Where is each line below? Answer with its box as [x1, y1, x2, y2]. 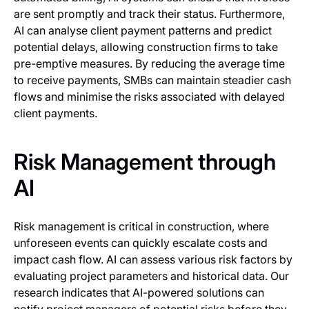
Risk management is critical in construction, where [14, 219, 269, 234]
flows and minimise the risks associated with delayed [14, 90, 285, 104]
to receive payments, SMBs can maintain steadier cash [14, 73, 291, 88]
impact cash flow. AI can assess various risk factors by [14, 252, 292, 267]
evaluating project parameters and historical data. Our [14, 269, 289, 283]
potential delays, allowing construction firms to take [14, 40, 278, 54]
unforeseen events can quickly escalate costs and [14, 236, 268, 250]
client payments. [14, 106, 97, 121]
